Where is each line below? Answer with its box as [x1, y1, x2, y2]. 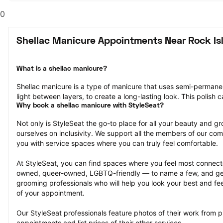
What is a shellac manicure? [16, 66, 107, 72]
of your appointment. [16, 189, 85, 197]
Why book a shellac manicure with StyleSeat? [16, 103, 164, 109]
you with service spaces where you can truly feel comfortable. [16, 139, 218, 147]
